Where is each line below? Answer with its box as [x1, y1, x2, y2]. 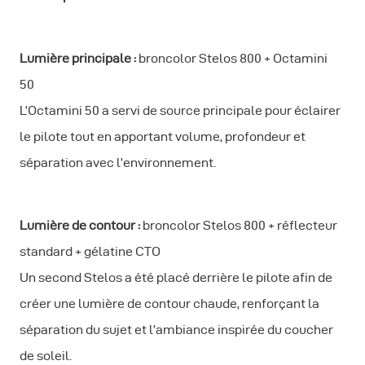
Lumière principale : [20, 51, 139, 65]
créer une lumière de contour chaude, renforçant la [20, 296, 319, 310]
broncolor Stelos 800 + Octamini [139, 51, 328, 65]
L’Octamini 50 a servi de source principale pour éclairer [20, 103, 341, 117]
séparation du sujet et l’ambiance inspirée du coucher [20, 322, 333, 336]
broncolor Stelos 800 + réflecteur [143, 218, 337, 232]
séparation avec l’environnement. [20, 155, 216, 169]
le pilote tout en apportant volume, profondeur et [20, 129, 306, 143]
